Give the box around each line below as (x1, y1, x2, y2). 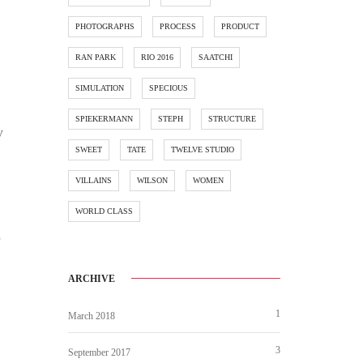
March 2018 (67, 310, 115, 322)
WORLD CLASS (75, 207, 133, 216)
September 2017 (67, 346, 130, 358)
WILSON (136, 176, 168, 186)
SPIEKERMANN (75, 114, 133, 124)
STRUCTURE (207, 114, 256, 124)
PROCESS (159, 22, 196, 32)
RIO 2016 (140, 53, 173, 62)
